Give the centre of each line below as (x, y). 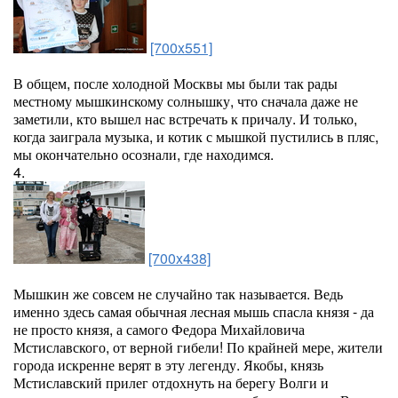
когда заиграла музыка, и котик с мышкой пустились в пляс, (196, 136)
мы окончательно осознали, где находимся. (143, 154)
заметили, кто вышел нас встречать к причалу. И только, (185, 119)
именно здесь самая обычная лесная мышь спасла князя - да (194, 311)
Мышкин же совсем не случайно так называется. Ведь (178, 294)
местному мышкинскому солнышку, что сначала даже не (186, 101)
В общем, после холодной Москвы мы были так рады (175, 83)
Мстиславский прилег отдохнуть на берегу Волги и (171, 382)
